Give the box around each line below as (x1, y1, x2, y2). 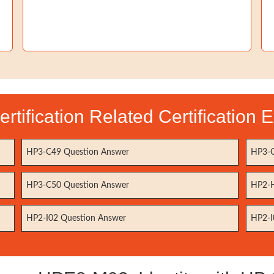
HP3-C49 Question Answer (26, 148, 130, 157)
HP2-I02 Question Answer (26, 214, 127, 223)
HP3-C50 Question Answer (26, 181, 130, 190)
